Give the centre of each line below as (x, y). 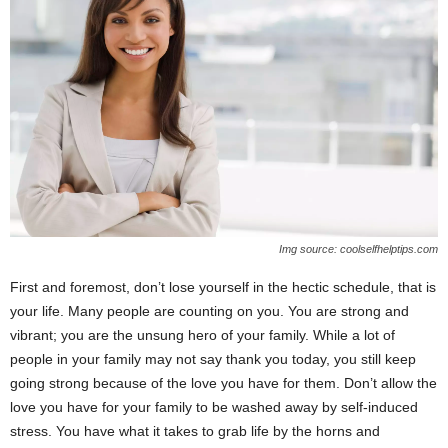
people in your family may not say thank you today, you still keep (213, 358)
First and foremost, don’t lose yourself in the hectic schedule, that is (223, 286)
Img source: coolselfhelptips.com (358, 248)
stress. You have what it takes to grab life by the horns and (195, 430)
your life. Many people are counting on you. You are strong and (209, 310)
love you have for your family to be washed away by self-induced (214, 406)
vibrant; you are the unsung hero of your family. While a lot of (202, 334)
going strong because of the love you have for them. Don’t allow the (223, 382)
